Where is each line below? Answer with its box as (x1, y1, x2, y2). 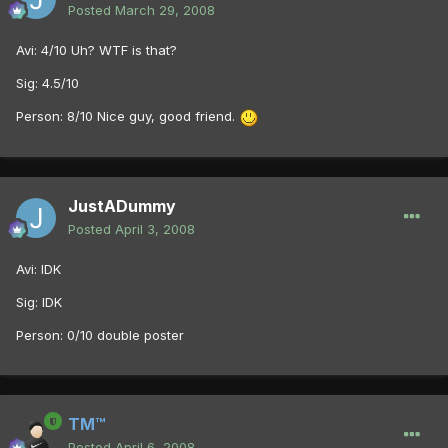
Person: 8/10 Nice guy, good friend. (16, 108, 239, 125)
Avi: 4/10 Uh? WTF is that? (16, 42, 177, 59)
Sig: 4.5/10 (16, 75, 79, 92)
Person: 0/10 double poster (16, 327, 184, 344)
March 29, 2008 (115, 2, 215, 19)
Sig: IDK (16, 294, 62, 311)
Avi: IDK (16, 261, 61, 278)
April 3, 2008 (115, 221, 195, 238)
